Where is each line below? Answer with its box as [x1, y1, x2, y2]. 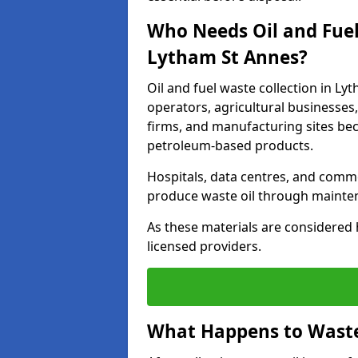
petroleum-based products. [147, 137, 313, 154]
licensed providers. [147, 237, 261, 255]
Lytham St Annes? [147, 45, 308, 70]
